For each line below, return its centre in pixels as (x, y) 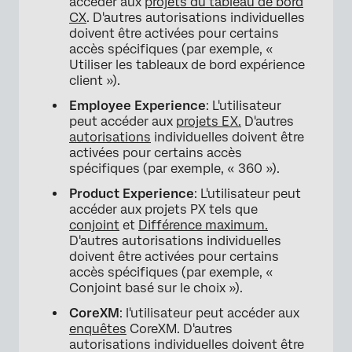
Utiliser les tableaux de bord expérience (187, 65)
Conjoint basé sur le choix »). (156, 288)
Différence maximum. (203, 225)
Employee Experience (137, 106)
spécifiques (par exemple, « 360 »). (174, 169)
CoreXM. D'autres (180, 329)
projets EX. (209, 122)
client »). (95, 81)
